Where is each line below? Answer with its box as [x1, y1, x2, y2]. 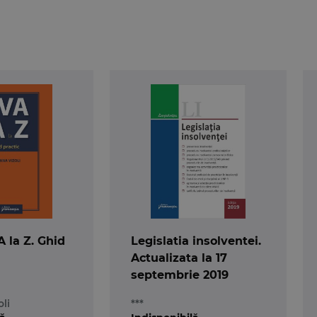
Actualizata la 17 [130, 250, 227, 265]
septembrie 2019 [130, 267, 229, 282]
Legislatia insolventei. [130, 234, 261, 248]
